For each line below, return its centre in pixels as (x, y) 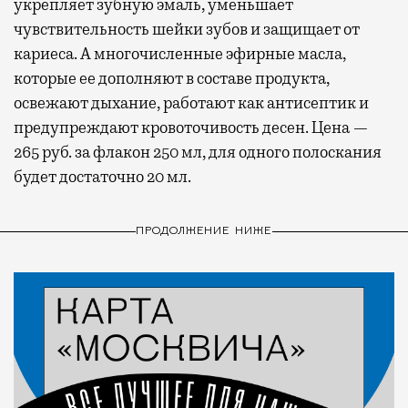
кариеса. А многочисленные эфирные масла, (180, 54)
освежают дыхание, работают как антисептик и (191, 103)
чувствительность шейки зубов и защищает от (187, 30)
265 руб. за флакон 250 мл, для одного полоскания (198, 153)
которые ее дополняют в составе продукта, (172, 79)
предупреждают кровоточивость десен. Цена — (191, 128)
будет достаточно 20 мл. (102, 177)
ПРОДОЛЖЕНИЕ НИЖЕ (204, 231)
